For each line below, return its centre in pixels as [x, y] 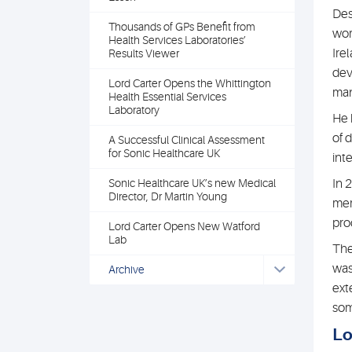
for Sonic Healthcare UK [164, 153]
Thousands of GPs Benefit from [182, 27]
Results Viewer [144, 53]
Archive [126, 269]
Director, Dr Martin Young [168, 196]
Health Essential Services [167, 97]
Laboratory [134, 110]
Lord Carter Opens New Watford [184, 226]
